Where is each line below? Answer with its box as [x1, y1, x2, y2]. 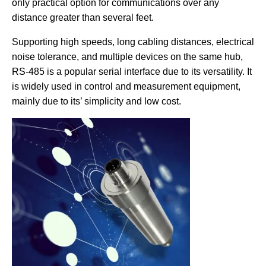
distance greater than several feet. [12, 12, 154, 23]
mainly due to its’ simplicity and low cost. [12, 96, 181, 106]
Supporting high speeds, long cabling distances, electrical [12, 36, 254, 47]
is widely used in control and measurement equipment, [12, 81, 240, 91]
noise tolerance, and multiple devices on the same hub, [12, 51, 243, 62]
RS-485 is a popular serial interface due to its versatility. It [12, 66, 252, 77]
